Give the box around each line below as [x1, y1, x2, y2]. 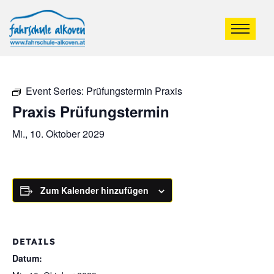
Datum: [12, 252, 42, 264]
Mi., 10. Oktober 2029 [12, 127, 105, 141]
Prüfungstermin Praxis [86, 84, 182, 98]
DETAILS [12, 236, 56, 247]
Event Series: [26, 84, 86, 98]
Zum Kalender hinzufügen [40, 184, 149, 196]
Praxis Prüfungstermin [12, 101, 169, 122]
